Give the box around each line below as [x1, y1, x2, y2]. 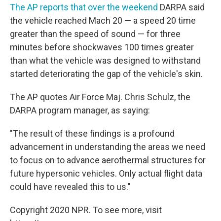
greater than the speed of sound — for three [10, 29, 181, 39]
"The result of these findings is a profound [10, 128, 175, 139]
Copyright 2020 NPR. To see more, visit [10, 205, 162, 216]
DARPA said [158, 2, 205, 13]
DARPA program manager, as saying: [10, 105, 150, 116]
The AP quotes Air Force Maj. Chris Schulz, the [10, 92, 190, 103]
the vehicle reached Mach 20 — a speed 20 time [10, 15, 196, 26]
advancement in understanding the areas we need [10, 142, 205, 152]
